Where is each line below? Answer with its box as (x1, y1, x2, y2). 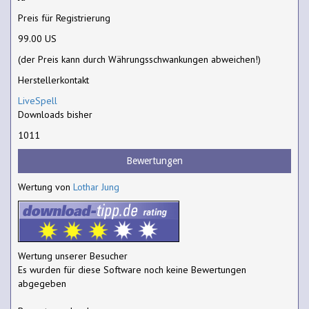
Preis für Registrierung (18, 11, 110, 24)
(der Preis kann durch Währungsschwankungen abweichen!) (18, 52, 261, 66)
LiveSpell (18, 94, 57, 107)
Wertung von (18, 180, 73, 193)
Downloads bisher (18, 108, 92, 121)
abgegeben (18, 277, 66, 290)
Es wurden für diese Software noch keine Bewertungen (18, 263, 246, 276)
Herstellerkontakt (18, 73, 89, 86)
